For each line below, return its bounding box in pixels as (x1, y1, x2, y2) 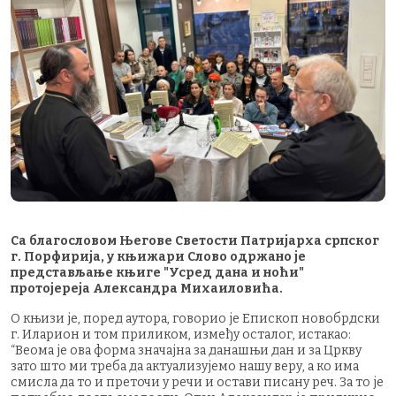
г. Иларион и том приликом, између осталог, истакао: (11, 326, 351, 342)
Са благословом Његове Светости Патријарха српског (11, 232, 379, 248)
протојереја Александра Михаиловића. (11, 280, 283, 296)
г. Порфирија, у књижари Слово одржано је (11, 248, 306, 264)
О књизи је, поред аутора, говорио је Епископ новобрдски (11, 310, 380, 326)
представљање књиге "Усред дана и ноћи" (11, 264, 304, 280)
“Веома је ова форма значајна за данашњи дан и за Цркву (11, 342, 362, 358)
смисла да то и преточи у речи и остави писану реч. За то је (11, 374, 384, 390)
